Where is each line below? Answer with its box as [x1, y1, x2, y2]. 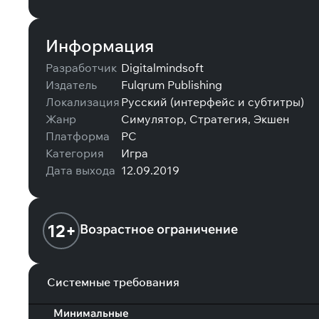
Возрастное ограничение [80, 220, 238, 237]
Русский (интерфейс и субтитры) [121, 95, 304, 109]
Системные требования [47, 275, 180, 289]
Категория [46, 146, 104, 160]
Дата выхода [46, 163, 115, 177]
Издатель [46, 78, 97, 92]
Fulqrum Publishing [121, 78, 222, 92]
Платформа [46, 129, 110, 143]
